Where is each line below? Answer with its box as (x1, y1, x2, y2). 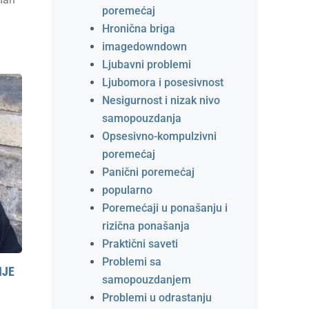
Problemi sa (102, 255, 161, 268)
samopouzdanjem (102, 273, 191, 286)
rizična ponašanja (102, 219, 190, 232)
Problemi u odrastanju (102, 291, 212, 304)
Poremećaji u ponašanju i (102, 201, 228, 215)
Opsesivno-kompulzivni (102, 130, 217, 143)
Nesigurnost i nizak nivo (102, 94, 220, 107)
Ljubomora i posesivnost (102, 76, 223, 89)
